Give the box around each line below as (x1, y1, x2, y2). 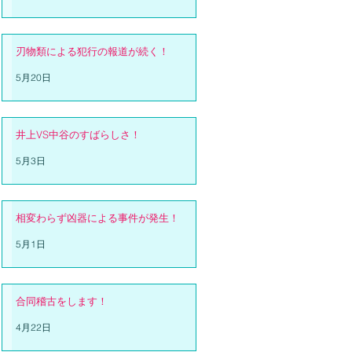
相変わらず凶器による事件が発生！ (16, 211, 179, 224)
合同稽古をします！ (16, 295, 108, 307)
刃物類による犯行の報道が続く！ (16, 45, 169, 57)
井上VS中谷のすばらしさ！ (16, 128, 141, 141)
